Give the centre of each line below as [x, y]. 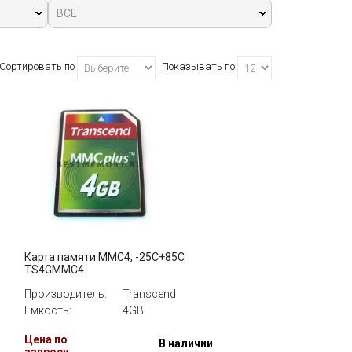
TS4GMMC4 [54, 269]
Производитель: [66, 294]
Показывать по [200, 67]
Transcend [149, 294]
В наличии [186, 343]
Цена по [46, 339]
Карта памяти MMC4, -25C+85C [104, 257]
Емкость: [48, 310]
